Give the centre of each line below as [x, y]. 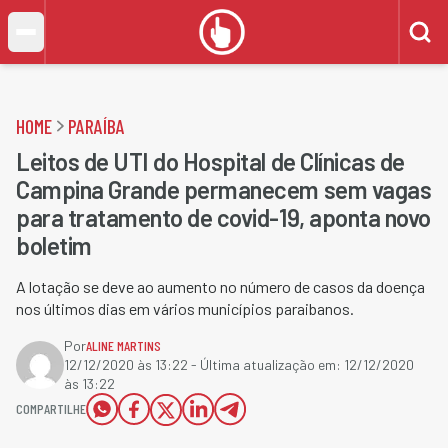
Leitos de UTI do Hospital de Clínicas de [210, 161]
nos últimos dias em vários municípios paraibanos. [185, 308]
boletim [54, 245]
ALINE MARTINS [123, 345]
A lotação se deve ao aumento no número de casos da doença [220, 286]
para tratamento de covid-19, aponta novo [223, 217]
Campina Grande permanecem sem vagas [224, 189]
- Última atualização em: [266, 364]
